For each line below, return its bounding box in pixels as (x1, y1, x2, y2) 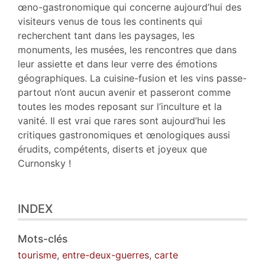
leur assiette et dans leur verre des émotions (18, 57, 217, 70)
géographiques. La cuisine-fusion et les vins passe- (18, 72, 247, 84)
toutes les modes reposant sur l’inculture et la (18, 100, 222, 112)
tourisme (18, 248, 57, 261)
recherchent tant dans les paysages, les (18, 29, 195, 41)
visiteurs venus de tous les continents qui (18, 15, 202, 27)
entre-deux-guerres (62, 248, 149, 261)
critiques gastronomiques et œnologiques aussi (18, 128, 230, 141)
